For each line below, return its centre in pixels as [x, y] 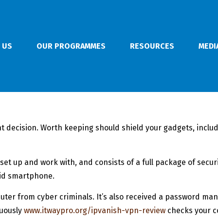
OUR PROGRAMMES [71, 46]
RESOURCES [152, 46]
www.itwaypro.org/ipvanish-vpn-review [95, 211]
